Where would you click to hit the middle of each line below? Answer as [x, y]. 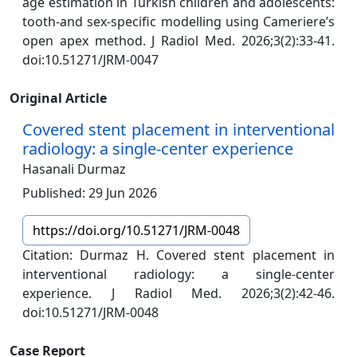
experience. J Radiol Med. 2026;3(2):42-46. [178, 294]
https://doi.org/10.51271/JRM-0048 [136, 231]
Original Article [58, 98]
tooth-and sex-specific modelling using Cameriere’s [178, 22]
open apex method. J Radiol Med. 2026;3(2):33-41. [178, 41]
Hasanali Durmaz [74, 169]
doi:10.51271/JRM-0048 [90, 313]
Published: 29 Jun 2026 [90, 193]
